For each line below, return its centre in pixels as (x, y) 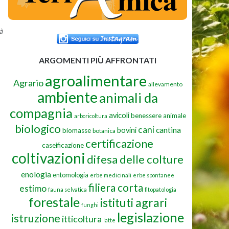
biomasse (76, 130)
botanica (104, 130)
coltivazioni (49, 158)
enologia (36, 174)
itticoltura (82, 219)
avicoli (119, 115)
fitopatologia (160, 189)
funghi (90, 204)
